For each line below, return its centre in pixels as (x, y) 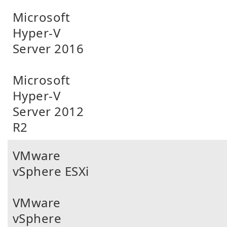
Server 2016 (48, 48)
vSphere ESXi (51, 171)
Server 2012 (48, 111)
